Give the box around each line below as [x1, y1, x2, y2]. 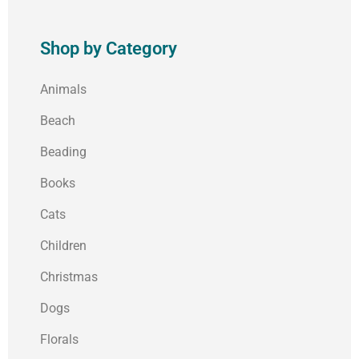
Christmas [40, 269, 98, 285]
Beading [40, 144, 87, 160]
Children [40, 238, 87, 254]
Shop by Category [40, 38, 177, 59]
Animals [40, 82, 87, 98]
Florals [40, 332, 79, 348]
